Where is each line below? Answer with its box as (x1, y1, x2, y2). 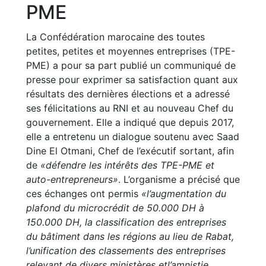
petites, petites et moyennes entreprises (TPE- (26, 45, 235, 57)
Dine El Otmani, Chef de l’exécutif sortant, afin (26, 145, 234, 157)
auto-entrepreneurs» (26, 173, 118, 185)
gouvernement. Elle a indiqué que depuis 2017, (26, 116, 234, 128)
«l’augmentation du (141, 188, 226, 199)
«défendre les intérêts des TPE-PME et (40, 159, 214, 171)
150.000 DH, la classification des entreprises (26, 216, 226, 228)
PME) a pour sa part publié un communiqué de (26, 59, 236, 71)
